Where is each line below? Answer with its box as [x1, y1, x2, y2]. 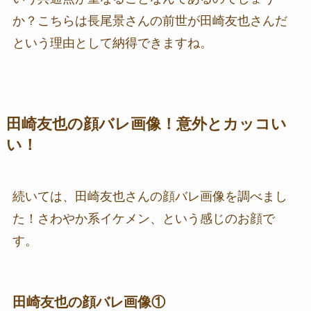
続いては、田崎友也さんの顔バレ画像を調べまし [12, 190, 287, 204]
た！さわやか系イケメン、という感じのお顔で [12, 212, 275, 226]
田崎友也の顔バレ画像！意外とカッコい [6, 116, 287, 133]
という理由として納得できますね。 [12, 36, 212, 51]
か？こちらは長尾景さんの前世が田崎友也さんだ [12, 14, 287, 28]
